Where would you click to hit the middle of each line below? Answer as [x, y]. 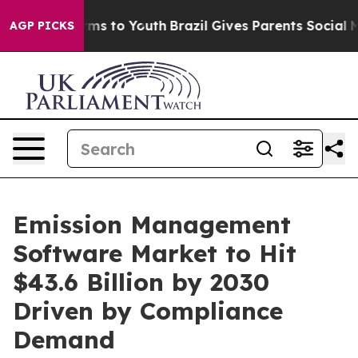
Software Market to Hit [155, 253]
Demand [64, 340]
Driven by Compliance [148, 311]
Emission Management [152, 225]
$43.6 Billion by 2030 [141, 282]
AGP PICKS [42, 26]
